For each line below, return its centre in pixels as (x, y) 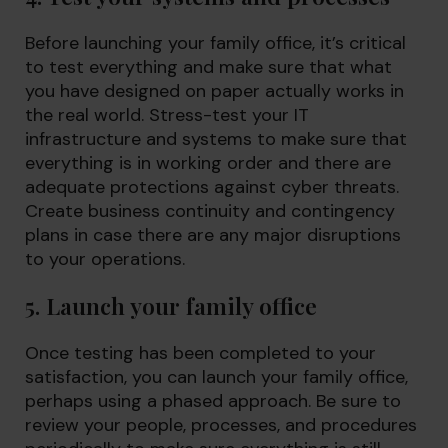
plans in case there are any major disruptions (213, 235)
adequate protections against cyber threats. (212, 187)
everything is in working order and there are (208, 163)
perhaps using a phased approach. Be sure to (213, 401)
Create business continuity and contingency (210, 211)
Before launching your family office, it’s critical (215, 43)
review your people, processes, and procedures (221, 425)
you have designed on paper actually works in (214, 91)
